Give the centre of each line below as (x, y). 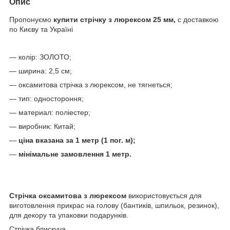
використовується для (164, 195)
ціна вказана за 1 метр (59, 140)
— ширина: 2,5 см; (41, 71)
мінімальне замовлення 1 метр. (75, 154)
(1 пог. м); (118, 140)
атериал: (39, 112)
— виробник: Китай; (42, 126)
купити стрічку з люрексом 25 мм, (114, 19)
